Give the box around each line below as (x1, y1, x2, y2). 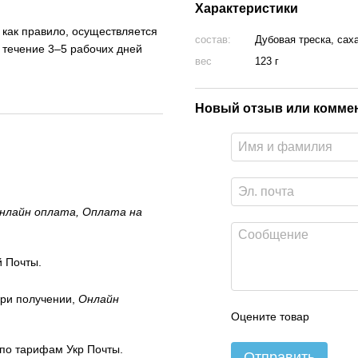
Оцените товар (231, 310, 309, 324)
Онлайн (78, 292, 119, 305)
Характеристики (195, 2, 298, 16)
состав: (195, 34, 231, 46)
